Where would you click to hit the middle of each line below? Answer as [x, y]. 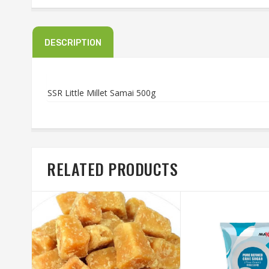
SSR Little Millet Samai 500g [101, 92]
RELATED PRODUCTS [112, 169]
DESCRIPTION [73, 43]
